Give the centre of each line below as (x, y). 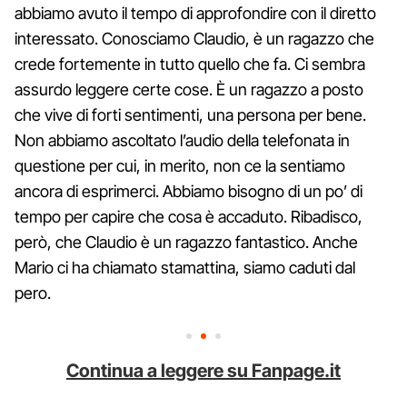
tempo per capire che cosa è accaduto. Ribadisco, (189, 216)
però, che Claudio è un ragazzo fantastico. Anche (186, 242)
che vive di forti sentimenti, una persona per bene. (190, 114)
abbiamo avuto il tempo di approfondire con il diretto (195, 13)
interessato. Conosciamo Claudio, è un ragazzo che (194, 38)
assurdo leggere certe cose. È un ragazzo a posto (189, 89)
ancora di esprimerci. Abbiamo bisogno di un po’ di (189, 191)
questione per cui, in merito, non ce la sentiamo (180, 165)
